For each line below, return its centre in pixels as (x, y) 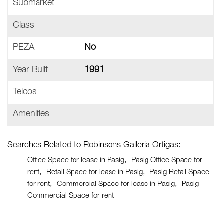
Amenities (31, 114)
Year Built (30, 70)
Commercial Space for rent (71, 196)
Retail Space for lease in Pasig (94, 172)
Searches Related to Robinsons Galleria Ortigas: (94, 145)
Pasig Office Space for (167, 161)
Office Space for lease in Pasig (76, 161)
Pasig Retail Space (179, 172)
